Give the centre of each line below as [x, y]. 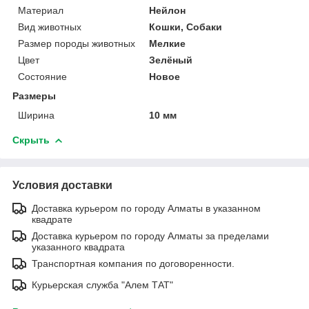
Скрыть [31, 140]
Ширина [36, 115]
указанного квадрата [78, 247]
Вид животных [50, 27]
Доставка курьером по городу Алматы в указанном [146, 208]
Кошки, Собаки [186, 27]
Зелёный [171, 60]
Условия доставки [62, 185]
